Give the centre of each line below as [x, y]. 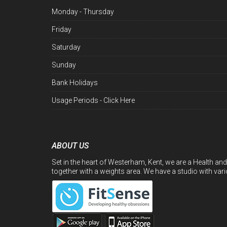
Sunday [64, 65]
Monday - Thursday [83, 12]
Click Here [119, 101]
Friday [62, 30]
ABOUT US [70, 145]
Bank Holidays [75, 83]
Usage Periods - [78, 101]
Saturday [66, 47]
